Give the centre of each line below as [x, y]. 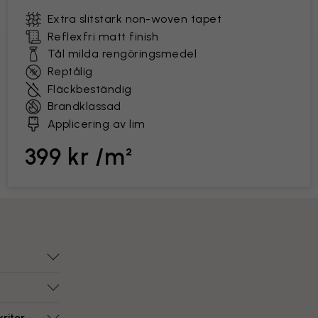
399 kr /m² [79, 157]
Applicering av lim [96, 124]
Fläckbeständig [89, 89]
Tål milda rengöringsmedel [122, 54]
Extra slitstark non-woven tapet [135, 19]
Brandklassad [84, 106]
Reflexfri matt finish [103, 37]
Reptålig [70, 71]
